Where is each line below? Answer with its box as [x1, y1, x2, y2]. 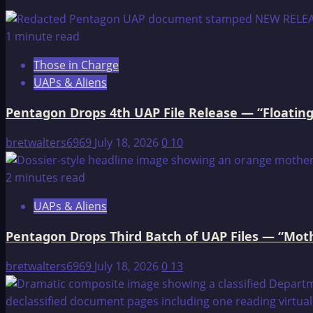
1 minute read [6, 29, 80, 45]
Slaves [77, 59, 112, 75]
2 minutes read [6, 170, 85, 186]
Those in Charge [34, 57, 119, 73]
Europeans [77, 24, 136, 41]
